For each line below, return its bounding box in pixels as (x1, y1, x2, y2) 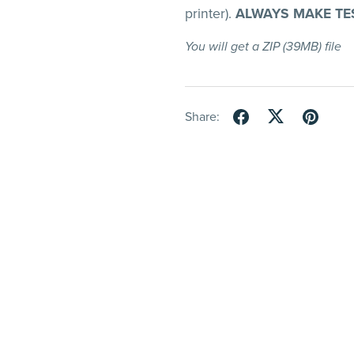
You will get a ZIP (184, 39, 283, 55)
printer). (184, 6, 235, 23)
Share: (184, 108, 220, 125)
